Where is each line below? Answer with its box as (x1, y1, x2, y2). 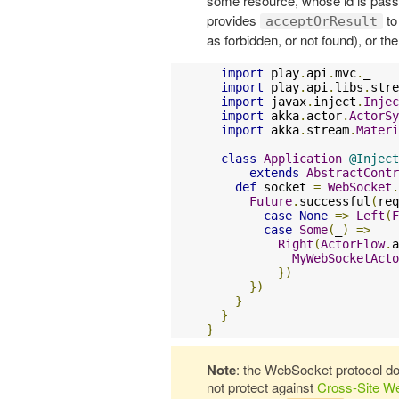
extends (249, 165, 299, 180)
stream (306, 122, 349, 137)
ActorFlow (321, 236, 385, 251)
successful (299, 193, 370, 208)
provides (207, 10, 260, 29)
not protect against (207, 377, 317, 396)
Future (249, 193, 292, 208)
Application (264, 151, 342, 166)
